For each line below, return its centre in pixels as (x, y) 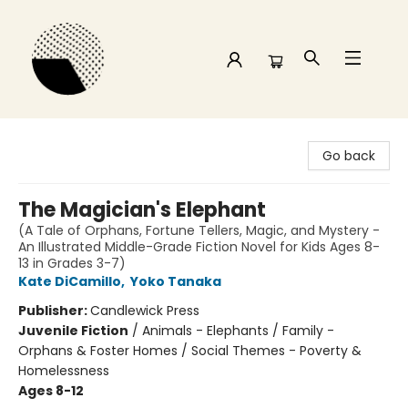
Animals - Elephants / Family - (238, 331)
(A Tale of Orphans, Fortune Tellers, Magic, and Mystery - (199, 230)
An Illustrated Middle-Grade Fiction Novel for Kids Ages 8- (199, 247)
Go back (349, 156)
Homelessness (64, 371)
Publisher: (54, 311)
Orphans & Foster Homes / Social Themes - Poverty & (190, 351)
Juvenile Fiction (73, 331)
